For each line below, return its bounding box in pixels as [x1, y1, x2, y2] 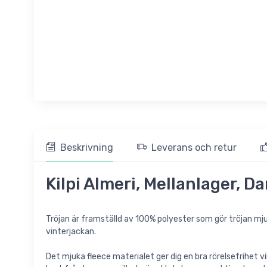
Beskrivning [60, 142, 113, 154]
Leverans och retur [151, 142, 237, 154]
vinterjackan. [46, 226, 96, 237]
